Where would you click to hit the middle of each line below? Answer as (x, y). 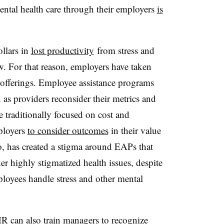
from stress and (124, 50)
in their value (134, 130)
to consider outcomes (68, 130)
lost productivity (62, 50)
